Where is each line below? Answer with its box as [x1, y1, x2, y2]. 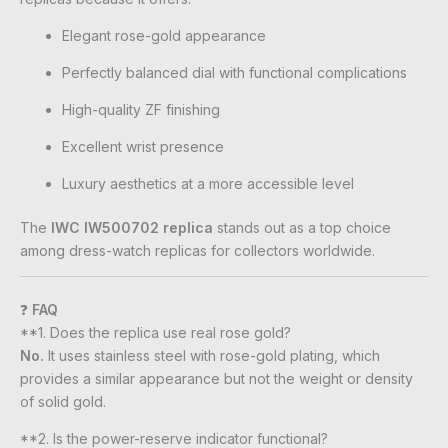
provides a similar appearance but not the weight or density [20, 369, 413, 387]
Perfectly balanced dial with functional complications [62, 63, 407, 81]
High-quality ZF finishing [62, 100, 220, 118]
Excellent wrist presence [62, 137, 224, 155]
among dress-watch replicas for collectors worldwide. [20, 241, 375, 259]
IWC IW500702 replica [51, 218, 213, 236]
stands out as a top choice [213, 218, 391, 236]
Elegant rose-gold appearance [62, 26, 266, 44]
